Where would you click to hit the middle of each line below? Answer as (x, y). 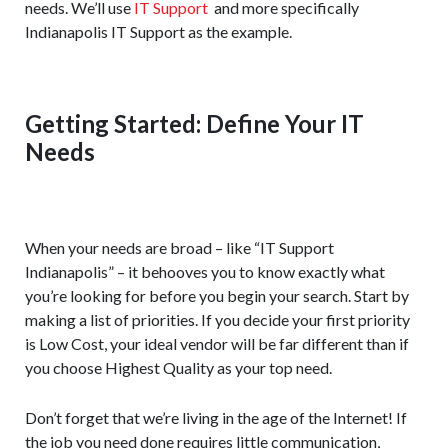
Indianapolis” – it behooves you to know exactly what (205, 272)
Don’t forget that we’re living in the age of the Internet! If (216, 418)
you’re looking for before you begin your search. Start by (217, 296)
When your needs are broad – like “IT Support (179, 248)
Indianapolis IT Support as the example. (158, 32)
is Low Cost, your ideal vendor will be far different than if (217, 344)
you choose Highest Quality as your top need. (178, 368)
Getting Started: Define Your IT (194, 124)
